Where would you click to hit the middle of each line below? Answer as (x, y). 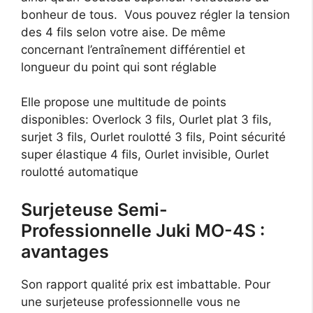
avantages (65, 251)
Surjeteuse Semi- (94, 209)
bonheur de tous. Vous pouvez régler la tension (155, 14)
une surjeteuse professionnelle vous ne (131, 301)
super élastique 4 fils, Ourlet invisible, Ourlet (145, 155)
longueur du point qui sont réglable (119, 67)
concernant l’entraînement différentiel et (133, 49)
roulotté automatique (80, 172)
